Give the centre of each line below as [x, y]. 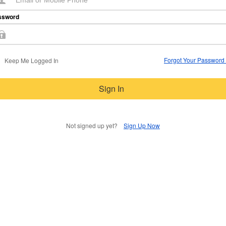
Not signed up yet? [95, 125]
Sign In [111, 89]
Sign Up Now [142, 125]
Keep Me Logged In [32, 60]
